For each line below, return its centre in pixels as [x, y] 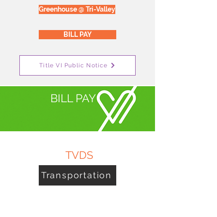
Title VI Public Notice [74, 65]
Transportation [77, 175]
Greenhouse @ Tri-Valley [77, 9]
